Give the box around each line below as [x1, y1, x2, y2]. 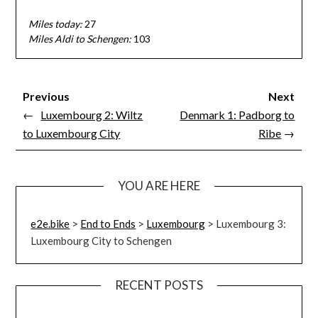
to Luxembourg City [23, 126, 121, 140]
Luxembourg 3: [216, 216, 287, 230]
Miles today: [28, 18, 82, 31]
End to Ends [80, 216, 136, 230]
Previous [23, 89, 70, 103]
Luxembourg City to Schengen [31, 234, 172, 247]
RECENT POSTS [115, 277, 203, 292]
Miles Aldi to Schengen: [28, 33, 133, 45]
